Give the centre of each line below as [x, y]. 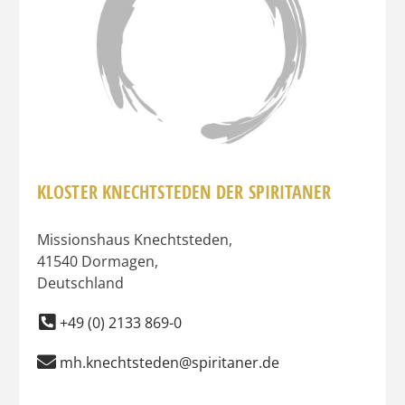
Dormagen [118, 261]
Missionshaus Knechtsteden [133, 239]
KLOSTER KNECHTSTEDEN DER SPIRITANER [184, 192]
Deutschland [80, 283]
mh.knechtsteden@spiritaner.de [170, 362]
